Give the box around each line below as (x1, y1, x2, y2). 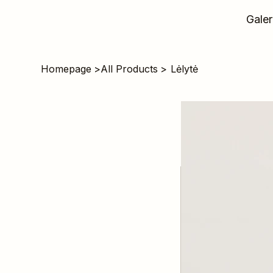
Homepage (41, 63, 92, 76)
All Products (101, 63, 158, 76)
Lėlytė (170, 63, 198, 76)
